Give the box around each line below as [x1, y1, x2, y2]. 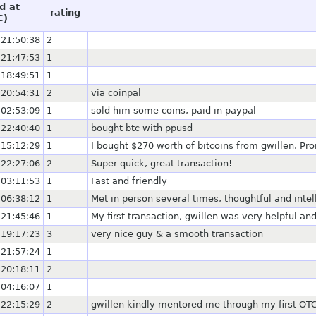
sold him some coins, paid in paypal [91, 104, 256, 116]
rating [50, 6, 80, 18]
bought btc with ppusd [91, 122, 193, 133]
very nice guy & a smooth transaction [91, 228, 263, 239]
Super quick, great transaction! [91, 157, 232, 169]
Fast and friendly [91, 175, 167, 186]
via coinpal [91, 87, 141, 98]
